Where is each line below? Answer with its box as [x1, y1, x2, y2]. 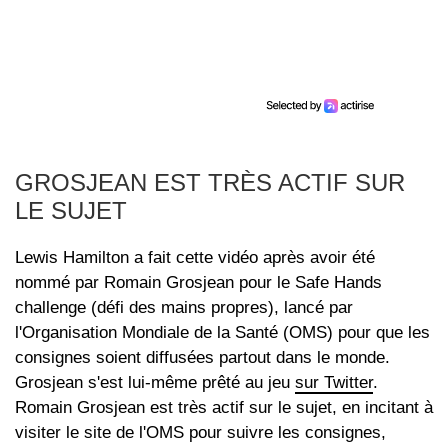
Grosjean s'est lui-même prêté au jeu [15, 373, 295, 393]
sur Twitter [295, 373, 373, 393]
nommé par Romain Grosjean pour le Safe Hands [15, 273, 382, 293]
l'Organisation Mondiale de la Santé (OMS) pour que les [15, 323, 430, 343]
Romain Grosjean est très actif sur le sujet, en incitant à [15, 398, 433, 418]
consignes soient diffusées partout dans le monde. [15, 348, 390, 368]
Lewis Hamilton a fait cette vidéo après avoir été [15, 248, 375, 268]
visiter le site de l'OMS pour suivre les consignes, [15, 423, 386, 443]
